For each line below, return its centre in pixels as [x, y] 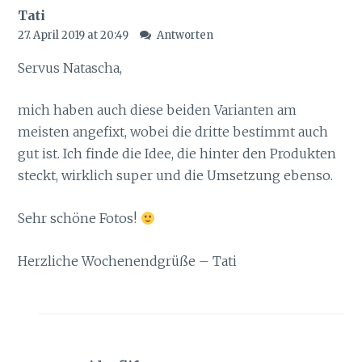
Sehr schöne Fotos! [79, 218]
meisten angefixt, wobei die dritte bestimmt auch [173, 132]
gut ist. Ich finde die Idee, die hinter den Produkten [177, 154]
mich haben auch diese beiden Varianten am [158, 110]
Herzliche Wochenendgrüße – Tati [128, 261]
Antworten [185, 35]
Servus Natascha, [70, 67]
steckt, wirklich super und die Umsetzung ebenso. [176, 176]
